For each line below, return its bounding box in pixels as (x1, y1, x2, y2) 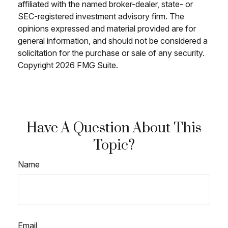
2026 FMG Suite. (55, 60, 118, 71)
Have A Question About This (26, 120, 202, 137)
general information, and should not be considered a (18, 36, 208, 46)
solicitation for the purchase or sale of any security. (18, 48, 205, 59)
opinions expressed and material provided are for (18, 23, 196, 34)
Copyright (18, 60, 55, 71)
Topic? (93, 137, 135, 155)
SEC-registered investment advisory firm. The (18, 11, 184, 22)
